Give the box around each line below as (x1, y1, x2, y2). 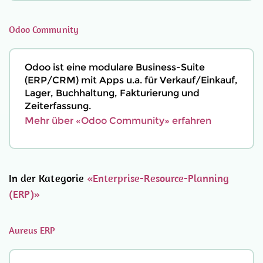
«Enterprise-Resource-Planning (86, 171, 230, 185)
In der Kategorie (9, 171, 87, 185)
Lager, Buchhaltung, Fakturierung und (25, 87, 200, 99)
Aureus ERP (9, 224, 56, 236)
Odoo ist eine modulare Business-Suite (25, 62, 205, 73)
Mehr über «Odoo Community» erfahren (25, 115, 211, 126)
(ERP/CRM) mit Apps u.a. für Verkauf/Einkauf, (25, 75, 238, 86)
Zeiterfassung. (25, 100, 91, 112)
